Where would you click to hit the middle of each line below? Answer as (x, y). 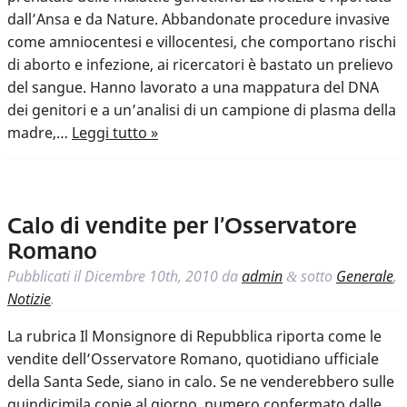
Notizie (29, 299)
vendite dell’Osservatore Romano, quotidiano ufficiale (193, 359)
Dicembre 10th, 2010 (151, 277)
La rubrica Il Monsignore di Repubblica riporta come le (194, 337)
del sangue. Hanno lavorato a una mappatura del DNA (193, 88)
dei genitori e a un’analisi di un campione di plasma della (202, 110)
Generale (365, 277)
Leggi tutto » (115, 133)
